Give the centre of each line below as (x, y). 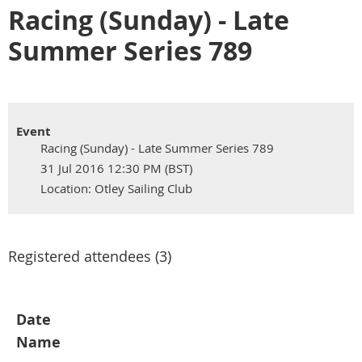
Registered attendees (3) (90, 257)
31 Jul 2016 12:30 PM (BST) (116, 168)
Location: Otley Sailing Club (116, 189)
